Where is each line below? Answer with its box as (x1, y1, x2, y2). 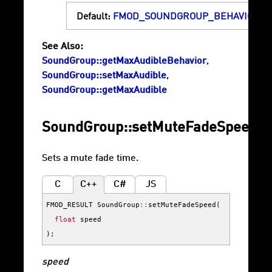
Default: (76, 12, 110, 22)
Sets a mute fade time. (42, 154, 138, 164)
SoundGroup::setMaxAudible (42, 71, 166, 81)
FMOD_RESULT (46, 200, 93, 209)
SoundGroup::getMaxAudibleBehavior (42, 56, 206, 67)
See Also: (42, 42, 83, 52)
